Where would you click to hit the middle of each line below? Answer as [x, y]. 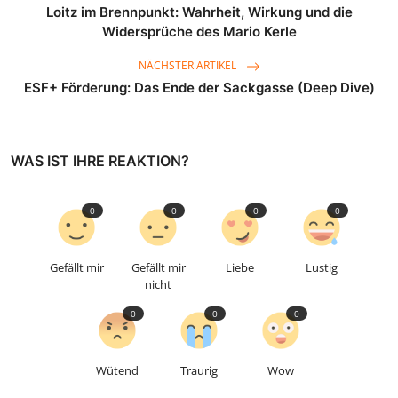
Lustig [322, 268]
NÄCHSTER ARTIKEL [188, 66]
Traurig [199, 371]
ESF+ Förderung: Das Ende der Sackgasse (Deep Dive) [199, 88]
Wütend [117, 371]
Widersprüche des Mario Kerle [199, 32]
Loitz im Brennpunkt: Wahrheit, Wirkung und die [199, 12]
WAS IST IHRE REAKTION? [100, 161]
